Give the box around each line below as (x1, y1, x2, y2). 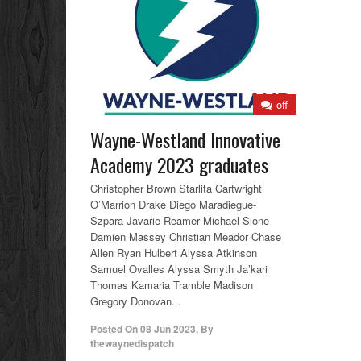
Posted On (90, 321, 138, 336)
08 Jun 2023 (140, 321, 196, 336)
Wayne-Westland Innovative (90, 124, 280, 154)
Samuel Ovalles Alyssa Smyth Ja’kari (90, 260, 268, 276)
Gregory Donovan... (90, 293, 181, 309)
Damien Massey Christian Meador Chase (90, 228, 281, 244)
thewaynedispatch (90, 335, 174, 351)
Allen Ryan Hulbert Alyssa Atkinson (90, 244, 257, 260)
